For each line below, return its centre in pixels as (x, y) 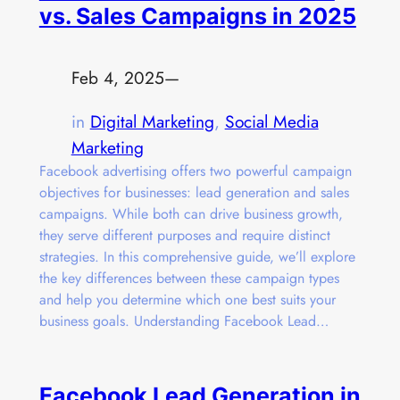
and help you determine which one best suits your (187, 299)
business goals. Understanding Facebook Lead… (183, 321)
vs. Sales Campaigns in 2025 (197, 17)
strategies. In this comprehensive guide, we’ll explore (197, 256)
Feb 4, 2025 (117, 78)
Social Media (271, 121)
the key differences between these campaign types (189, 278)
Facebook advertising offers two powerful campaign (195, 171)
